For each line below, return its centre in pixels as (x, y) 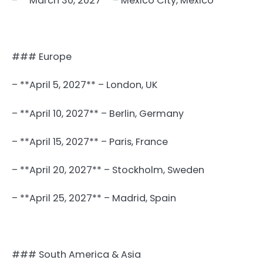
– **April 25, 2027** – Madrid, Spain (94, 198)
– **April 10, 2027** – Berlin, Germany (98, 113)
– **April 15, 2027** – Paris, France (90, 141)
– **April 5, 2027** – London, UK (85, 85)
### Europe (42, 57)
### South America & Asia (76, 255)
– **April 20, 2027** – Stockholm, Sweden (108, 170)
